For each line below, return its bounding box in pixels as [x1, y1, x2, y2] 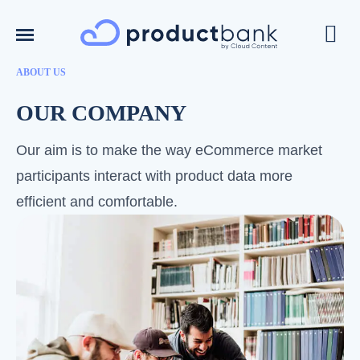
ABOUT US [16, 67, 66, 78]
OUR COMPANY [16, 100, 186, 125]
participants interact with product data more [16, 168, 292, 184]
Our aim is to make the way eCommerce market [16, 142, 322, 158]
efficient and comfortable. [16, 194, 178, 210]
